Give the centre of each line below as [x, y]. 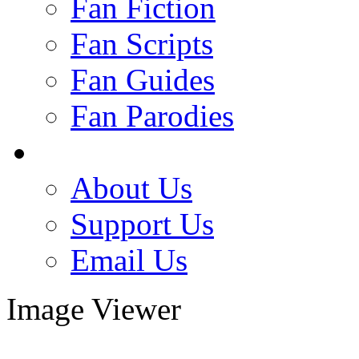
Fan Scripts [142, 44]
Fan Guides [143, 80]
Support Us [142, 224]
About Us [131, 188]
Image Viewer [94, 309]
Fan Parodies [152, 116]
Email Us [129, 260]
